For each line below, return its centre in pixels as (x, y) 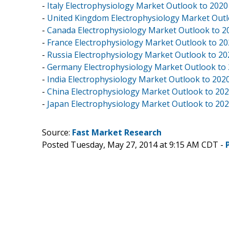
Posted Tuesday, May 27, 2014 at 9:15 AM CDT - (134, 144)
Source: (57, 132)
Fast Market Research (117, 132)
